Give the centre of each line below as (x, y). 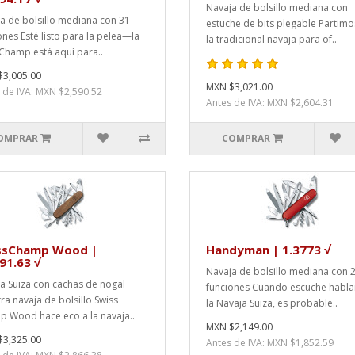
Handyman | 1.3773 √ (268, 249)
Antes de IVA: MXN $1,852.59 (270, 342)
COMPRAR (246, 138)
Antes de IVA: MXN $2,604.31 (270, 102)
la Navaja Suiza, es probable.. (272, 303)
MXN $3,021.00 (239, 86)
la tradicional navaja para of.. (271, 39)
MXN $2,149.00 (239, 326)
